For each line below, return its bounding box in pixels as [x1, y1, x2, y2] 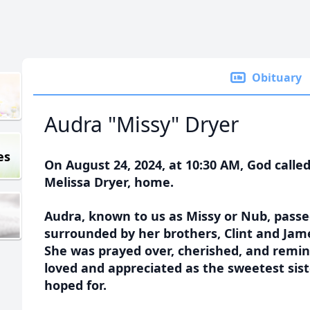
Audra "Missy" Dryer [44, 110, 239, 138]
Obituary [252, 70, 302, 85]
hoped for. [44, 277, 110, 293]
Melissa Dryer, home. [44, 174, 177, 190]
